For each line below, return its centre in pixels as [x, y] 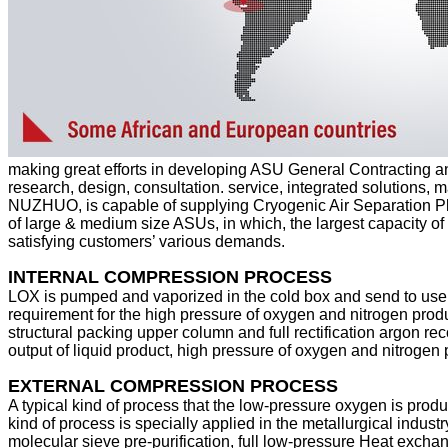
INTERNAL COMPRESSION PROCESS [170, 277]
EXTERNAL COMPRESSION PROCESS [173, 386]
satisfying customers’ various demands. [146, 242]
